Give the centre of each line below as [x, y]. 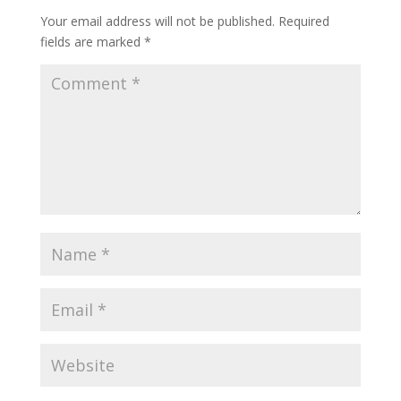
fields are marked [92, 41]
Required [303, 21]
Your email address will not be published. [157, 21]
